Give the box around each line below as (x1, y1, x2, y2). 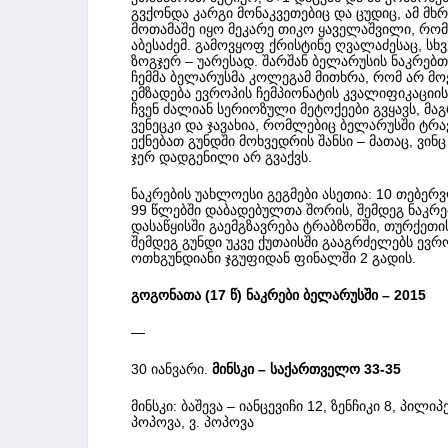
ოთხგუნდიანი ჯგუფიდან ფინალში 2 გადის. (131, 249, 416, 266)
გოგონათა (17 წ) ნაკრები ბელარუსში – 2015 (131, 286, 426, 303)
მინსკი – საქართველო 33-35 (212, 360, 401, 377)
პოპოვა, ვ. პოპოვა (131, 413, 254, 430)
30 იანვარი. (131, 360, 208, 377)
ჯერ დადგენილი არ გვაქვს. (131, 148, 312, 165)
